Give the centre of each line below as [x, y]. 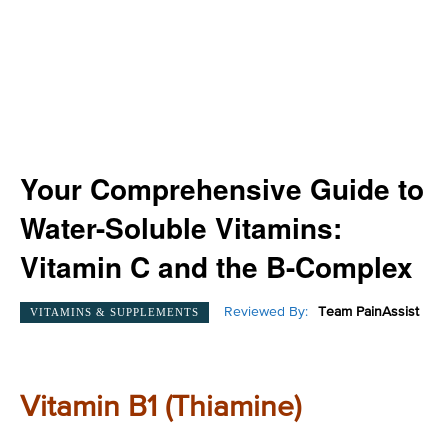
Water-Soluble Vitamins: [181, 227]
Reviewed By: [266, 312]
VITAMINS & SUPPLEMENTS [114, 311]
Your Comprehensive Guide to [222, 188]
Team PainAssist [368, 312]
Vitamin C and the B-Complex [216, 266]
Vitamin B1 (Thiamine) [160, 407]
